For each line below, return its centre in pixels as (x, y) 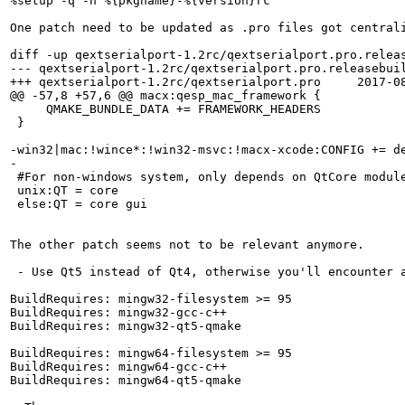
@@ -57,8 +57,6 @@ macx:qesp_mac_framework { (165, 95)
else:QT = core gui (79, 204)
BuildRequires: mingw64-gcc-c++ (118, 367)
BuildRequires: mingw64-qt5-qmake (126, 380)
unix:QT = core (64, 190)
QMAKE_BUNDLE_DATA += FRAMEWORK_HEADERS (165, 109)
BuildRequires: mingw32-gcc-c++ (118, 312)
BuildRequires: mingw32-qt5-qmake (126, 326)
